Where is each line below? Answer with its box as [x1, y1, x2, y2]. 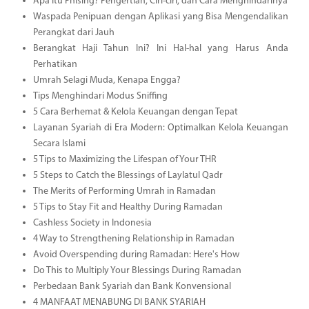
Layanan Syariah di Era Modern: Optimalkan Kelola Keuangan [32, 122, 288, 133]
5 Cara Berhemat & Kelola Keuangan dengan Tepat [32, 106, 238, 117]
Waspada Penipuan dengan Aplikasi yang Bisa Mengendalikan [32, 11, 288, 22]
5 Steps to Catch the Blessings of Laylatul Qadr [32, 170, 223, 181]
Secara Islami [32, 138, 86, 149]
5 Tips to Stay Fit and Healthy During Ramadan [32, 201, 223, 212]
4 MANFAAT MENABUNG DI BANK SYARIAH [32, 297, 206, 308]
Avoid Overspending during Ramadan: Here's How [32, 249, 239, 260]
